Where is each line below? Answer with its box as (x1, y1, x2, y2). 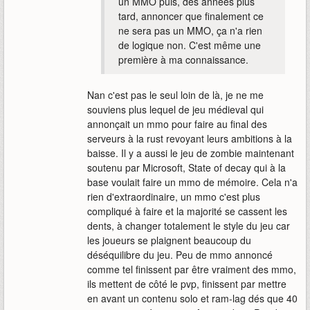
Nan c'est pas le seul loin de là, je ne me (87, 88, 264, 102)
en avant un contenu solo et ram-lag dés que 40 (87, 291, 298, 306)
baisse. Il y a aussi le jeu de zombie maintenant (87, 146, 294, 161)
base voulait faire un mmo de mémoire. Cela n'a (87, 175, 298, 190)
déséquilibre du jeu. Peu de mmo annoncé (87, 248, 273, 262)
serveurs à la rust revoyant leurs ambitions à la (87, 131, 292, 146)
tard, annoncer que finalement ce (118, 9, 264, 24)
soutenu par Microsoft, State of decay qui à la (87, 161, 286, 175)
